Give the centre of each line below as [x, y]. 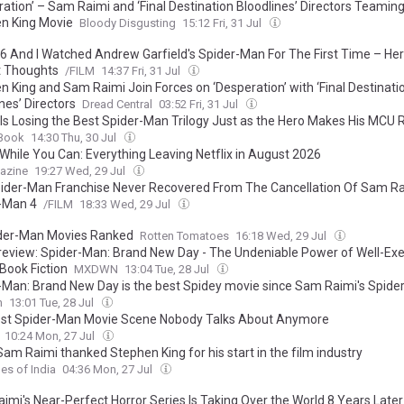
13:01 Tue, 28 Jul [53, 303]
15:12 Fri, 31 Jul [223, 23]
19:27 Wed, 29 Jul [81, 171]
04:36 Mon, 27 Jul [109, 369]
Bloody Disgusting [128, 23]
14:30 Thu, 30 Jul [75, 138]
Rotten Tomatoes [184, 236]
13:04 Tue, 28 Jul [168, 269]
